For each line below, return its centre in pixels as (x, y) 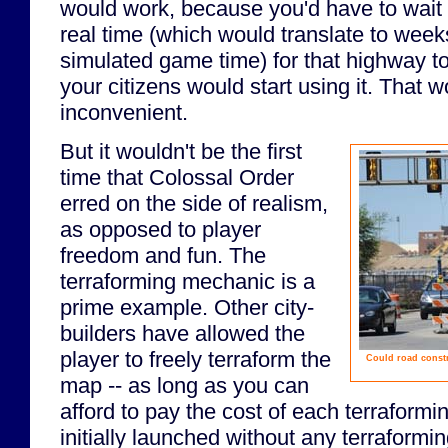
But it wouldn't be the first (181, 152)
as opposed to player (160, 230)
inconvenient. (124, 112)
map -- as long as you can (184, 386)
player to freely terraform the (195, 360)
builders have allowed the (182, 334)
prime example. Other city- (187, 308)
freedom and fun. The (163, 256)
